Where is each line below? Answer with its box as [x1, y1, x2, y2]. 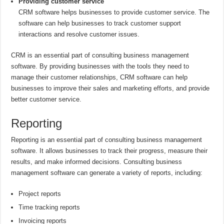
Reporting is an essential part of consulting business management [11, 136, 202, 144]
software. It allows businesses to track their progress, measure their [11, 147, 208, 155]
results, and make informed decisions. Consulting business [11, 158, 182, 166]
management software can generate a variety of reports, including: [11, 169, 203, 177]
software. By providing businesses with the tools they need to [11, 62, 189, 70]
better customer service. [11, 95, 82, 103]
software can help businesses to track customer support [18, 19, 181, 27]
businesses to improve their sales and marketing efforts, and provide [11, 84, 210, 92]
